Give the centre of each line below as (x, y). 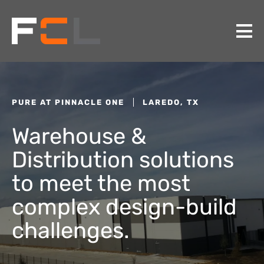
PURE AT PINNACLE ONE (68, 102)
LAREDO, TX (171, 102)
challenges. (71, 230)
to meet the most (101, 183)
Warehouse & (79, 136)
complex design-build (124, 207)
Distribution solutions (123, 160)
